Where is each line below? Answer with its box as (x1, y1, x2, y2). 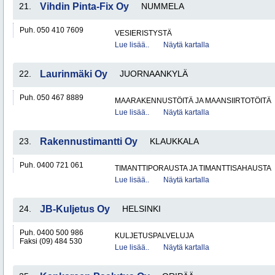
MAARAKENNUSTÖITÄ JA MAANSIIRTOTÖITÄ (115, 96, 271, 105)
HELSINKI (122, 204, 161, 214)
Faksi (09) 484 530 (20, 237, 82, 246)
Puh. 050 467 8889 (20, 93, 83, 102)
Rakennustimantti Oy (40, 136, 137, 147)
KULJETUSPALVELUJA (115, 231, 194, 240)
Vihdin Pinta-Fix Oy (40, 1, 129, 12)
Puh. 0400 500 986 (20, 228, 83, 237)
